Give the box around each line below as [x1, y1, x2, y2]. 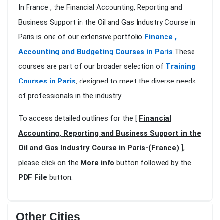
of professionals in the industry [18, 91, 121, 101]
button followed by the [114, 158, 191, 167]
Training [165, 62, 195, 71]
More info [81, 158, 114, 167]
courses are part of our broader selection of [18, 62, 165, 71]
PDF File [18, 173, 47, 182]
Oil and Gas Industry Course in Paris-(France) [18, 143, 179, 153]
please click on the [18, 158, 81, 167]
